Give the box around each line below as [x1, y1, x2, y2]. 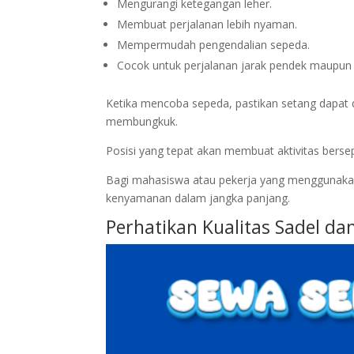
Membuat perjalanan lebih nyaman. [117, 16, 298, 32]
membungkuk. [106, 113, 179, 129]
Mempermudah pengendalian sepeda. [117, 36, 311, 52]
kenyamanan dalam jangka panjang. [106, 190, 291, 205]
